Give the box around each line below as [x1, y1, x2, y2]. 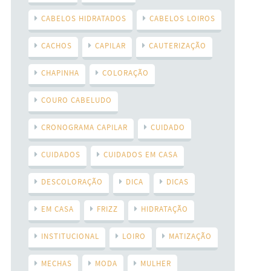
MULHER [140, 258, 171, 268]
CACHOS [41, 41, 72, 50]
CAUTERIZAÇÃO [148, 41, 206, 50]
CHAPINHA [41, 68, 79, 77]
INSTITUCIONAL [41, 231, 99, 241]
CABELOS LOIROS [149, 13, 215, 23]
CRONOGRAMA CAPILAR [41, 122, 128, 132]
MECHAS [41, 258, 72, 268]
